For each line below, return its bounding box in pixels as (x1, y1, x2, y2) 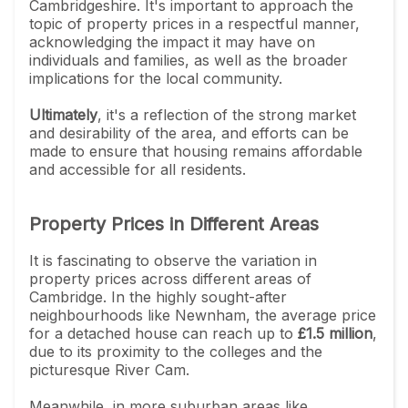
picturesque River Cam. (29, 360, 189, 379)
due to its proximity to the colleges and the (29, 342, 322, 361)
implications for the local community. (29, 68, 282, 87)
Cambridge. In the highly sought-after (29, 287, 287, 306)
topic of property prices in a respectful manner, (29, 14, 360, 33)
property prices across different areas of (29, 269, 311, 288)
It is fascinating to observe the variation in (29, 250, 317, 270)
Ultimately (29, 105, 97, 124)
